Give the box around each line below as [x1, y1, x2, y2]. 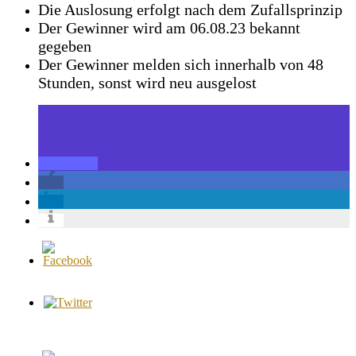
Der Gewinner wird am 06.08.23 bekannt [38, 18, 300, 37]
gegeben [38, 37, 91, 55]
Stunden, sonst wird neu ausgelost [38, 73, 257, 91]
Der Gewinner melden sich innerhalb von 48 [38, 55, 323, 73]
